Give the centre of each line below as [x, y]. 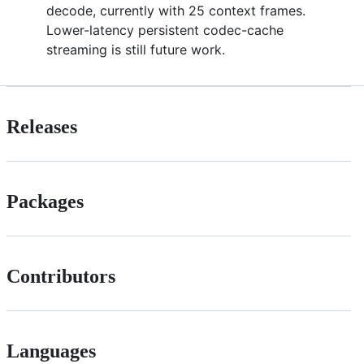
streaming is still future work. [136, 50]
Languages [51, 351]
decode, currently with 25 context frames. [176, 11]
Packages [45, 201]
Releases [42, 127]
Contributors [61, 276]
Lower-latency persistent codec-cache [165, 30]
